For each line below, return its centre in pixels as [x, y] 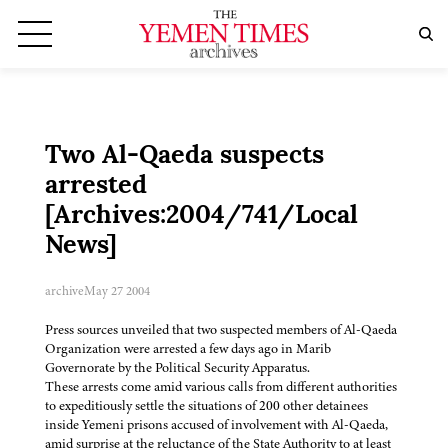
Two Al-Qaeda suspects [184, 157]
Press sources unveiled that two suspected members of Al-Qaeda [221, 330]
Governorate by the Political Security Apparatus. [177, 368]
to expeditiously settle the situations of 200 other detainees [206, 406]
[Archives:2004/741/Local [201, 217]
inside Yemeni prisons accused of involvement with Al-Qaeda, [216, 425]
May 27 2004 [117, 291]
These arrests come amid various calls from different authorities [221, 387]
